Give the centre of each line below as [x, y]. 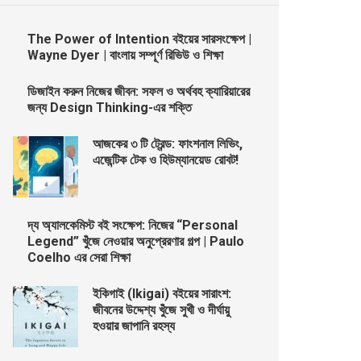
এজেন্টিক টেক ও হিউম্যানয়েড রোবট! [166, 160]
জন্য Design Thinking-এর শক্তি [110, 107]
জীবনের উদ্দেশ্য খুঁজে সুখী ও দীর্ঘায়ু [162, 309]
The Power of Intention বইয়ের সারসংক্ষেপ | [140, 39]
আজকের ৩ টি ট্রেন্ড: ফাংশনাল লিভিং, [168, 143]
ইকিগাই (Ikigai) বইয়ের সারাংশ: [162, 293]
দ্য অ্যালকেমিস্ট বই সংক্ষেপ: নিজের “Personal [133, 225]
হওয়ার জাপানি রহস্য [134, 326]
